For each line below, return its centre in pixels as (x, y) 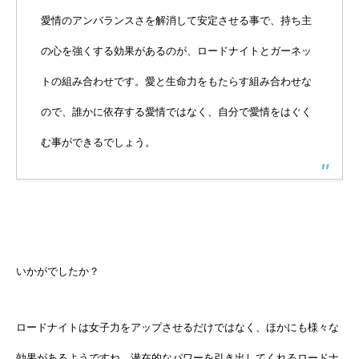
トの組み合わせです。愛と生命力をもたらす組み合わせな (176, 81)
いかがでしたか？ (58, 271)
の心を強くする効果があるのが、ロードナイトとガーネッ (176, 50)
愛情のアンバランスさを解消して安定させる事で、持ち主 (176, 20)
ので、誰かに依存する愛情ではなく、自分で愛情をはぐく (176, 111)
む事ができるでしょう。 (98, 142)
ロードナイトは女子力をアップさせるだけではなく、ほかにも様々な (177, 327)
